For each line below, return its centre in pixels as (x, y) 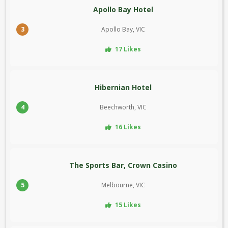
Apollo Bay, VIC (123, 30)
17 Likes (127, 49)
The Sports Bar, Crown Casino (123, 165)
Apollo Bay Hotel (123, 10)
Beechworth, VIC (123, 107)
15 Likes (127, 205)
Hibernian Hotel (123, 88)
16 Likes (127, 127)
